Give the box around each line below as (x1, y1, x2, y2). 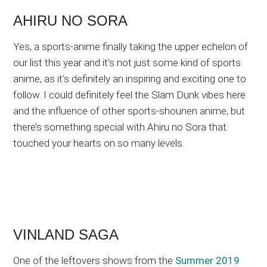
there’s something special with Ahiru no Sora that (13, 120, 227, 133)
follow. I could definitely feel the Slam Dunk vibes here (13, 88, 246, 101)
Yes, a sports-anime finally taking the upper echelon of (13, 40, 249, 52)
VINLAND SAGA (13, 226, 119, 243)
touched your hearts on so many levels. (13, 136, 185, 149)
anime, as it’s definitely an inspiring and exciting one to (13, 72, 247, 85)
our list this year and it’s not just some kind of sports (13, 56, 241, 69)
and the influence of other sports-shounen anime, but (13, 104, 246, 117)
